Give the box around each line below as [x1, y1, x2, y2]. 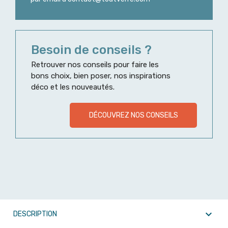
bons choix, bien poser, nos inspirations [31, 71, 170, 81]
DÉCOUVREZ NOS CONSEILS [89, 111, 178, 120]
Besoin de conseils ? [31, 43, 152, 58]
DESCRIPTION [13, 210, 57, 219]
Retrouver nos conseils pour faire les [31, 60, 159, 70]
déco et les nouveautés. [31, 82, 115, 92]
